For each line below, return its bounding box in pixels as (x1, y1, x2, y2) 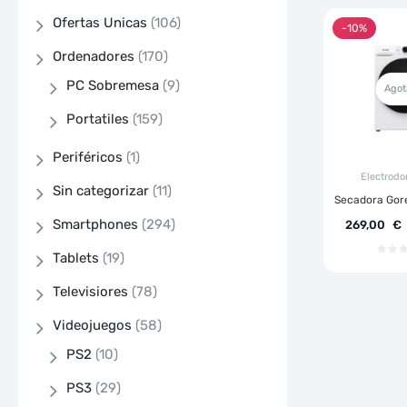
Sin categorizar (53, 183, 149, 200)
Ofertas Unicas (53, 15, 147, 32)
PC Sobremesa (66, 77, 159, 94)
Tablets (53, 250, 99, 267)
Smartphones (53, 216, 138, 233)
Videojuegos (53, 317, 132, 334)
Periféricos (53, 149, 123, 166)
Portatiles (66, 111, 129, 128)
